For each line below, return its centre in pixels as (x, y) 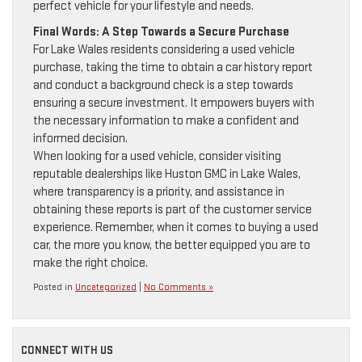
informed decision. (80, 139)
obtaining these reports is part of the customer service (173, 210)
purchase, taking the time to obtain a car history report (173, 68)
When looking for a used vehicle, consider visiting (157, 157)
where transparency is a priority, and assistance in (159, 192)
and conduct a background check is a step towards (163, 86)
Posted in (54, 288)
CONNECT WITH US (67, 351)
